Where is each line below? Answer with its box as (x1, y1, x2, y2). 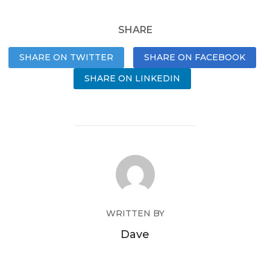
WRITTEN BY (105, 208, 165, 219)
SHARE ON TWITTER (19, 52, 113, 63)
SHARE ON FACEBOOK (143, 52, 245, 63)
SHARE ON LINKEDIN (84, 73, 180, 84)
